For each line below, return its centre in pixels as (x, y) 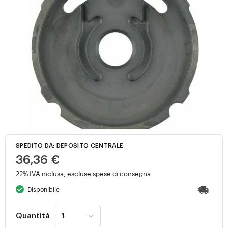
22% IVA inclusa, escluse (54, 173)
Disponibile (44, 189)
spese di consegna (122, 173)
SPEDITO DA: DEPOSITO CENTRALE (70, 146)
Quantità (33, 216)
